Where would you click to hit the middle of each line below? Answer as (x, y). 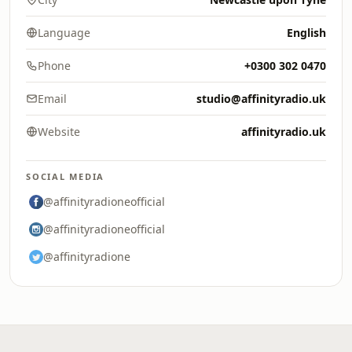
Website (59, 132)
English (306, 33)
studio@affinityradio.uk (261, 99)
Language (64, 33)
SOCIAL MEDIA (66, 176)
